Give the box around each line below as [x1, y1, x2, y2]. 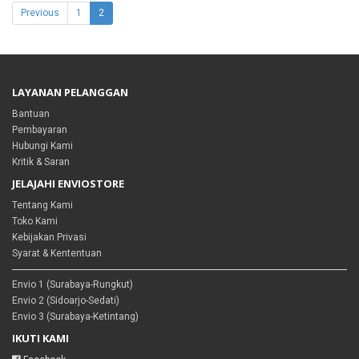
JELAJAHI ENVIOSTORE [12, 176, 124, 191]
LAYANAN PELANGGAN [12, 85, 128, 99]
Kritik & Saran [12, 156, 70, 167]
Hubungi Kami [12, 140, 73, 151]
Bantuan [12, 108, 50, 119]
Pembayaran [12, 124, 67, 135]
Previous [21, 7, 59, 18]
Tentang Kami [12, 200, 73, 211]
